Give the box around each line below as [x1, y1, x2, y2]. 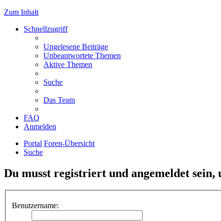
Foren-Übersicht [44, 139, 95, 147]
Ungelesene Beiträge [43, 42, 108, 51]
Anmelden [24, 122, 56, 131]
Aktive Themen [43, 60, 92, 69]
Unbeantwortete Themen [43, 51, 121, 60]
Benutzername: [12, 201, 59, 210]
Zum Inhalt [4, 8, 38, 16]
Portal [24, 139, 42, 147]
